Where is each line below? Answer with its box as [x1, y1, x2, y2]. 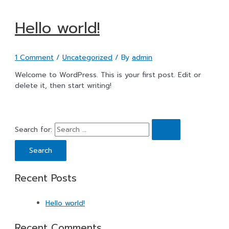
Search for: [15, 124, 53, 135]
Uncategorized [62, 52, 113, 63]
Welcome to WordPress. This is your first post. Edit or [15, 69, 201, 80]
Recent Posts [15, 171, 77, 186]
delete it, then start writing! [15, 80, 112, 91]
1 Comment [15, 52, 54, 63]
